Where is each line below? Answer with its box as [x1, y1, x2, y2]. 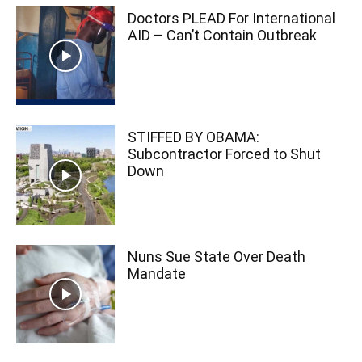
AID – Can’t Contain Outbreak [128, 27, 318, 44]
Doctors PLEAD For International [128, 10, 336, 27]
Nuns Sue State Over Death [128, 247, 306, 265]
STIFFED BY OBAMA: [128, 128, 260, 146]
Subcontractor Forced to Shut [128, 145, 322, 163]
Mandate [128, 264, 187, 282]
